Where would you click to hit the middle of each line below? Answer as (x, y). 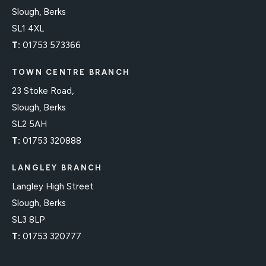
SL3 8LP (28, 220)
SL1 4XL (28, 29)
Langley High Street (53, 187)
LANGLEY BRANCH (57, 168)
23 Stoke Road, (43, 91)
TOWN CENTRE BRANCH (71, 72)
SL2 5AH (29, 124)
